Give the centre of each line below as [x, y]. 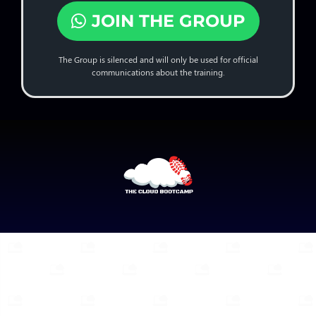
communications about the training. [158, 72]
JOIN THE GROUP [168, 20]
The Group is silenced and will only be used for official [158, 59]
